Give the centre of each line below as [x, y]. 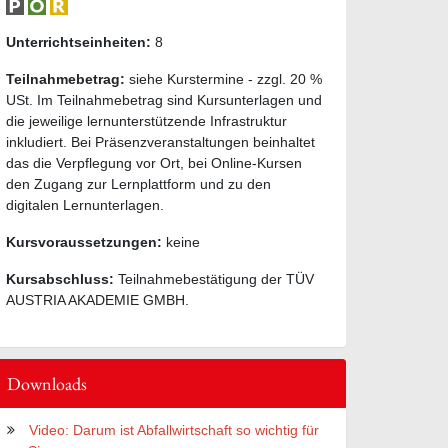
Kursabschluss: [60, 278]
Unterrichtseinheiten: [78, 41]
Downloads [47, 383]
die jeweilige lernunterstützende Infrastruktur [146, 120]
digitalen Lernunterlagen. [85, 204]
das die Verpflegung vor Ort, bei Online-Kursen [154, 162]
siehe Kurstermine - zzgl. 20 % [223, 78]
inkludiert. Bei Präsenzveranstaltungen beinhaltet [160, 141]
